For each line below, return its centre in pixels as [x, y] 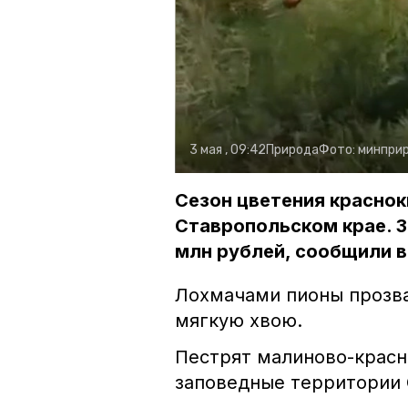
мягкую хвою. [239, 321]
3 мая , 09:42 [228, 150]
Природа [292, 150]
